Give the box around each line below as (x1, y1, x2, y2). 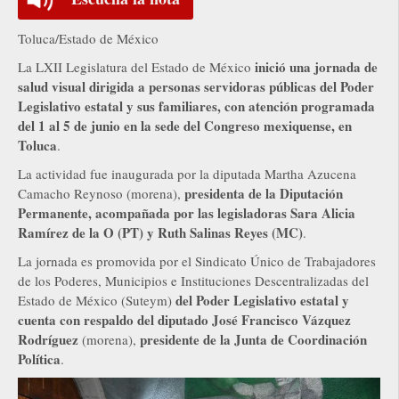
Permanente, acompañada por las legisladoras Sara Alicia (18, 202, 355, 223)
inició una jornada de (255, 56, 378, 77)
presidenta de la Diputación (184, 183, 343, 203)
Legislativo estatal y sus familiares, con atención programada (18, 95, 375, 116)
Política (18, 348, 61, 369)
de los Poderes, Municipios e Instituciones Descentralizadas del (18, 271, 369, 289)
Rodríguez (18, 329, 78, 349)
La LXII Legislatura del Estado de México (18, 57, 255, 76)
